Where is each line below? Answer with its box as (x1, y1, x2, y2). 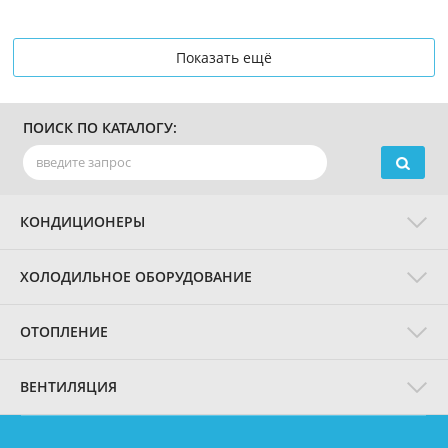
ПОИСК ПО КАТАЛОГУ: (23, 118, 177, 137)
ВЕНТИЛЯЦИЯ (20, 377, 117, 396)
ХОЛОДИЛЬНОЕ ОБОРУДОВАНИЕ (20, 267, 252, 286)
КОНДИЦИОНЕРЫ (20, 212, 145, 231)
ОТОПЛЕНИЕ (20, 322, 108, 341)
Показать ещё (175, 48, 272, 67)
